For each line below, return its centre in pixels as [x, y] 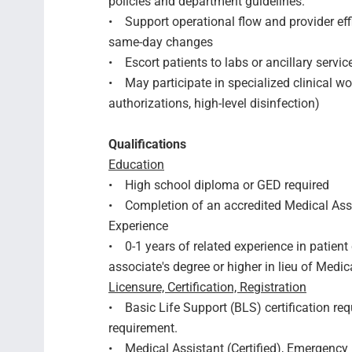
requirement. [143, 328]
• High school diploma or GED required [219, 185]
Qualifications [147, 144]
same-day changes [161, 42]
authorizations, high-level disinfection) [214, 103]
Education [136, 165]
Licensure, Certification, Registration [207, 287]
